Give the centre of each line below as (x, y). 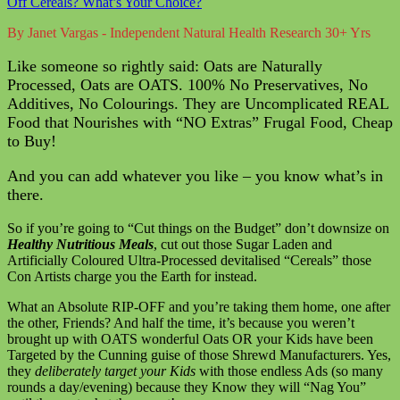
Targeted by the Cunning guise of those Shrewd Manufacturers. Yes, (199, 355)
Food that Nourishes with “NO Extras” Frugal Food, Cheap (200, 123)
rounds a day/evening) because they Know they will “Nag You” (187, 387)
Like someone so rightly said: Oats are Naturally (165, 67)
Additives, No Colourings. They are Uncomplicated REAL (198, 104)
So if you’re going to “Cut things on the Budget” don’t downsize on (198, 229)
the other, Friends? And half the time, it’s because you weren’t (181, 323)
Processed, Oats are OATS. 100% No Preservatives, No (187, 85)
